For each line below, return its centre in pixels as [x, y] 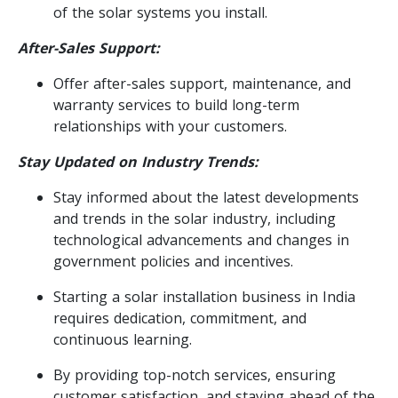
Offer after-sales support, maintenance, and [202, 83]
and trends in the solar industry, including [195, 218]
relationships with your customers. [170, 126]
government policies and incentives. [173, 261]
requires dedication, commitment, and [180, 318]
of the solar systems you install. [160, 12]
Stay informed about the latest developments [206, 197]
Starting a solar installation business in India [204, 296]
